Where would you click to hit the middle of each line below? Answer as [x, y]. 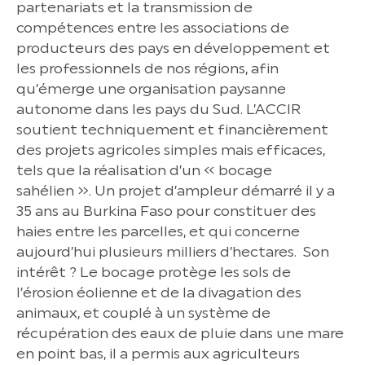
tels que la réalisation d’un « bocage [144, 170]
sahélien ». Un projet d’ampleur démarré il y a [176, 190]
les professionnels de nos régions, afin [147, 68]
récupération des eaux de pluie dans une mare [180, 333]
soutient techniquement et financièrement [172, 129]
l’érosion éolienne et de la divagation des [159, 292]
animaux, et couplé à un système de [143, 312]
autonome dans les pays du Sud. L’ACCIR [158, 109]
